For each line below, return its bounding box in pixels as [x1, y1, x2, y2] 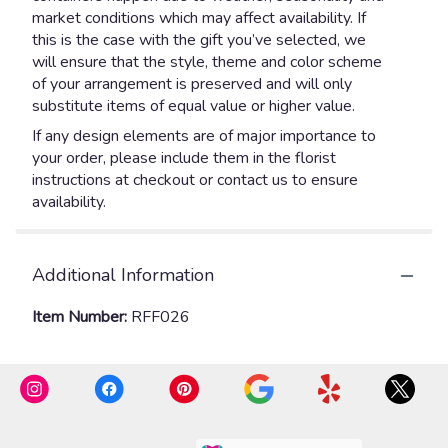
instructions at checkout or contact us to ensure [32, 169, 358, 191]
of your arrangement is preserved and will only [32, 73, 352, 95]
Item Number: [32, 306, 131, 328]
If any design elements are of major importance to [32, 125, 376, 147]
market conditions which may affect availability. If [32, 7, 366, 29]
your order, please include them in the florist [32, 147, 336, 169]
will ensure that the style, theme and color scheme [32, 51, 382, 73]
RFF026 [131, 306, 190, 328]
